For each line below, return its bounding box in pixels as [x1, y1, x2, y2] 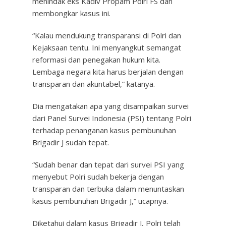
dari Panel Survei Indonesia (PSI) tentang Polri [32, 113, 191, 123]
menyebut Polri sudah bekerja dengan [32, 172, 164, 182]
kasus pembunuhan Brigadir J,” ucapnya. [32, 196, 168, 206]
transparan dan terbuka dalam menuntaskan [32, 184, 184, 194]
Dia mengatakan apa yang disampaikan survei [32, 101, 189, 111]
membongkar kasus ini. [32, 8, 110, 18]
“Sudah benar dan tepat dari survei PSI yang [32, 159, 184, 169]
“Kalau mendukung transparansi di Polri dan [32, 30, 181, 40]
